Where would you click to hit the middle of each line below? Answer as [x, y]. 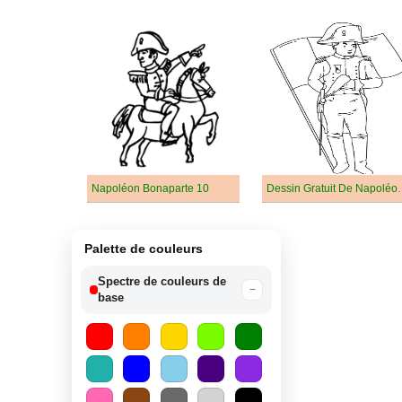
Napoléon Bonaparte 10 [150, 188]
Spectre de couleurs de [162, 281]
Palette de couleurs [144, 249]
